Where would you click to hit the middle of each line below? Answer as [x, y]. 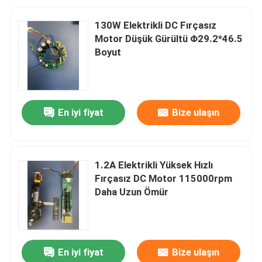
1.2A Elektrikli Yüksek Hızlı [154, 165]
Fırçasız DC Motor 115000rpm [164, 178]
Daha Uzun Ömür [132, 192]
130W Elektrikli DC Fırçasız [156, 25]
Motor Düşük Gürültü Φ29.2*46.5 [169, 38]
